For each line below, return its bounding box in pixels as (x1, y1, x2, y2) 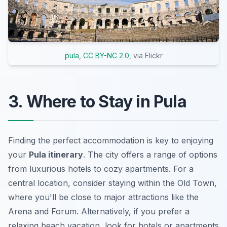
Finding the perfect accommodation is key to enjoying (8, 135, 213, 145)
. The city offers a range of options (83, 149, 217, 160)
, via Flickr (129, 51, 163, 60)
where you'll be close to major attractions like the (8, 192, 199, 202)
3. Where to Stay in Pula (8, 91, 186, 111)
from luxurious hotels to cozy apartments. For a (8, 163, 194, 174)
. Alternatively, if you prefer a (77, 206, 190, 216)
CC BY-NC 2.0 (83, 51, 129, 60)
